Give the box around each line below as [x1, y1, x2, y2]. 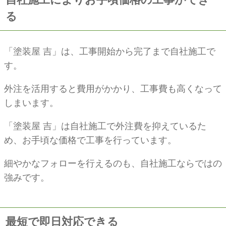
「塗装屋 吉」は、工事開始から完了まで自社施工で [4, 46, 215, 56]
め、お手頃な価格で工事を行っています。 [4, 135, 177, 145]
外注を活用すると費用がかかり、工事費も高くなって [4, 83, 222, 94]
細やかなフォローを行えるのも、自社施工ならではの [4, 158, 222, 168]
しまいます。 [4, 97, 59, 108]
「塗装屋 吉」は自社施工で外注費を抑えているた [4, 121, 206, 131]
